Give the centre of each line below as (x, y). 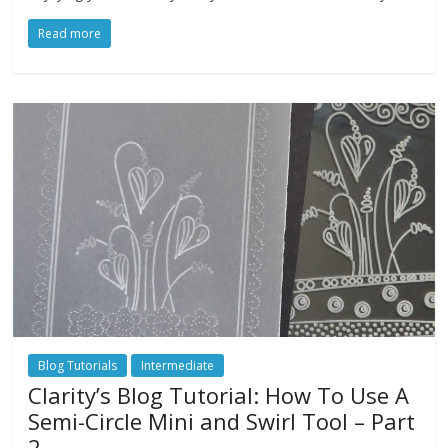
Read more (70, 33)
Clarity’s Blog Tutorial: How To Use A (219, 395)
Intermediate (178, 366)
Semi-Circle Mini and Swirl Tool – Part (222, 421)
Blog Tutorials (78, 366)
